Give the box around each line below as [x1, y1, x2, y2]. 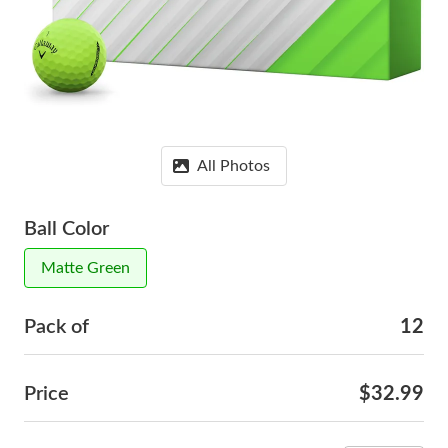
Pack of [24, 317, 89, 337]
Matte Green [41, 260, 130, 276]
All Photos [197, 158, 270, 174]
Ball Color [24, 219, 109, 239]
